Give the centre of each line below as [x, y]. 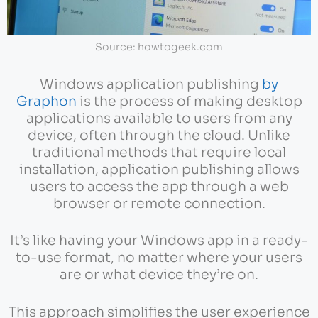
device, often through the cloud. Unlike [159, 135]
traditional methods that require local [159, 152]
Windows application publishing [151, 84]
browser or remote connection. [159, 203]
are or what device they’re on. [159, 275]
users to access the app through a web [159, 186]
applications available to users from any [159, 118]
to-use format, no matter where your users [159, 258]
